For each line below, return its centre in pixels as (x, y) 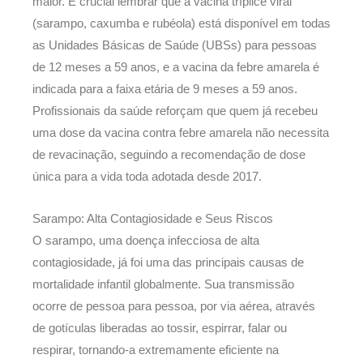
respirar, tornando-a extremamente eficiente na (156, 350)
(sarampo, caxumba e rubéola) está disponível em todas (181, 23)
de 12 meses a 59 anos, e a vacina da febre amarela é (176, 67)
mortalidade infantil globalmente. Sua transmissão (163, 285)
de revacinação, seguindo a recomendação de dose (169, 154)
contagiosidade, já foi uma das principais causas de (168, 263)
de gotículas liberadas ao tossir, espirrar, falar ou (160, 329)
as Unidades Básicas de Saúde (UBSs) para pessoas (175, 45)
